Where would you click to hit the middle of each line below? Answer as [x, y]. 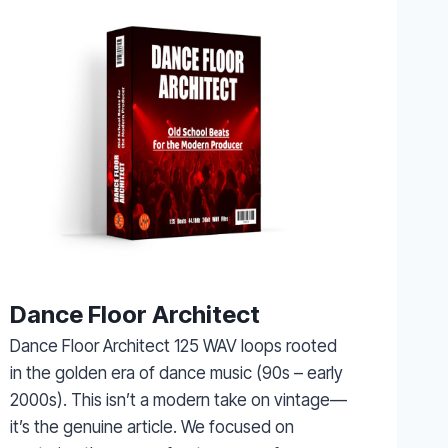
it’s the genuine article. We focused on [151, 426]
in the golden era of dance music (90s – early [176, 372]
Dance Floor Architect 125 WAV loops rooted [173, 345]
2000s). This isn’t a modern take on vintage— [178, 399]
